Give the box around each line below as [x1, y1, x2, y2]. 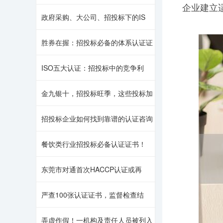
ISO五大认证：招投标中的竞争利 [41, 63, 144, 73]
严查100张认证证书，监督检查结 [41, 190, 144, 200]
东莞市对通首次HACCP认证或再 [41, 164, 142, 174]
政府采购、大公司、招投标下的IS [41, 12, 145, 22]
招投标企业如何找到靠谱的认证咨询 [41, 113, 153, 123]
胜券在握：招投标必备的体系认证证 [41, 37, 153, 47]
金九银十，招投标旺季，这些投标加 [41, 88, 153, 98]
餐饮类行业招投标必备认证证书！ [41, 139, 146, 149]
